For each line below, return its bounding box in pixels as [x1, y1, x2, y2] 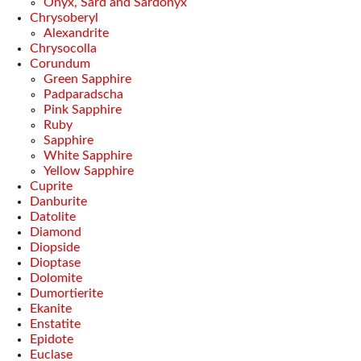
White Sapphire [44, 149, 132, 162]
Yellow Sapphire [44, 164, 134, 177]
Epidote [30, 333, 73, 346]
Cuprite [30, 180, 73, 193]
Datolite [30, 210, 76, 223]
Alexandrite [44, 27, 109, 39]
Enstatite [30, 317, 81, 330]
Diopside [30, 241, 80, 254]
